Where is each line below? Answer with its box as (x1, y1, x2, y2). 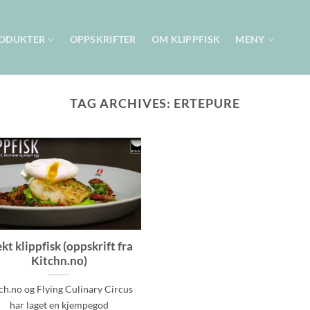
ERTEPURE (174, 95, 240, 111)
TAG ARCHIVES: (70, 95, 174, 111)
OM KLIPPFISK (151, 33, 221, 45)
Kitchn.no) (30, 253, 87, 268)
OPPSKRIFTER (69, 33, 136, 45)
